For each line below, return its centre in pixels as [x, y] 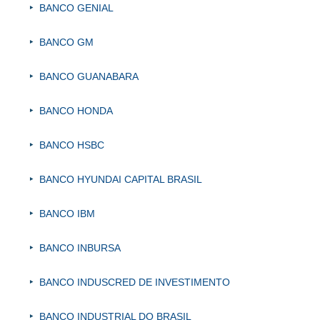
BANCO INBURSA [80, 248]
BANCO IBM [67, 214]
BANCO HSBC [72, 145]
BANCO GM [66, 42]
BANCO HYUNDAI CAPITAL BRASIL [121, 180]
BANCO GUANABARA [89, 77]
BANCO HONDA [76, 111]
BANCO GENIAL [76, 8]
